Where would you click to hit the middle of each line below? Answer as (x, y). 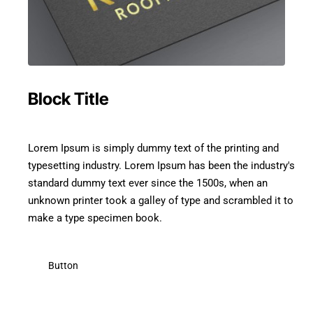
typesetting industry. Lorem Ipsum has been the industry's (161, 165)
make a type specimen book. (95, 218)
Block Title (68, 99)
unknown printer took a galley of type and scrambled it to (161, 200)
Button (63, 266)
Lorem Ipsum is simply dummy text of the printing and (153, 148)
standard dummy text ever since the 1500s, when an (148, 183)
